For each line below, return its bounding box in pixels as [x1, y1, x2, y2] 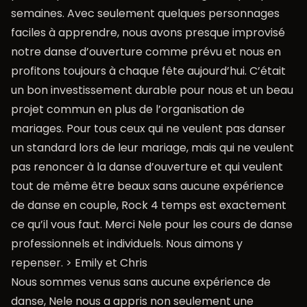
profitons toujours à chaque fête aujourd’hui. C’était [11, 62, 286, 79]
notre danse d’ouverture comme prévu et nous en [11, 43, 281, 60]
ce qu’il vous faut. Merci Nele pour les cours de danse [11, 216, 293, 232]
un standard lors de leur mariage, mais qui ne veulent [11, 139, 294, 156]
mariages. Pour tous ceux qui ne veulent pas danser [11, 120, 286, 136]
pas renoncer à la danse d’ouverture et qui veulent [11, 158, 283, 175]
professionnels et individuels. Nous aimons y [11, 235, 243, 251]
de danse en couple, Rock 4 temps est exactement [11, 197, 286, 213]
